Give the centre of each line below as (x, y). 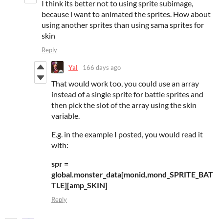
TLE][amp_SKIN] (79, 185)
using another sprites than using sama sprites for (123, 25)
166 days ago (102, 67)
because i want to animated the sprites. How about (126, 14)
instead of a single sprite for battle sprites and (127, 94)
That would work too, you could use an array (125, 84)
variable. (66, 116)
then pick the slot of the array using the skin (124, 105)
